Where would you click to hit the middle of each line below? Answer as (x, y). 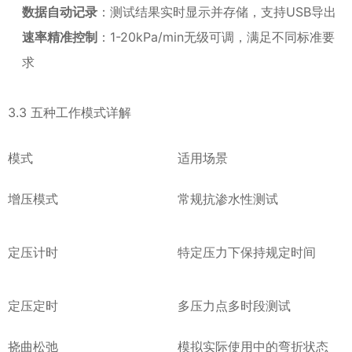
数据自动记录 (60, 12)
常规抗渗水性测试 (228, 199)
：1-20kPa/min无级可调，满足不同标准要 (216, 37)
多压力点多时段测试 (234, 306)
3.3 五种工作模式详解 (70, 112)
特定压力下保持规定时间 (247, 252)
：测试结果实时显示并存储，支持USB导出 (217, 12)
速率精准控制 (60, 37)
